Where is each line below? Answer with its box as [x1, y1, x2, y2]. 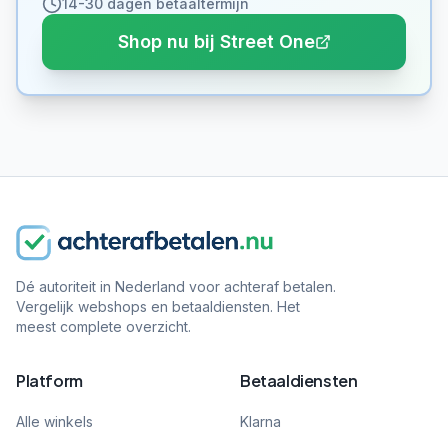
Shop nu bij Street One [117, 31, 315, 52]
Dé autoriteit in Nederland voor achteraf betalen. [16, 278, 336, 295]
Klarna [240, 413, 281, 430]
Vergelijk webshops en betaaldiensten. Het [16, 298, 300, 315]
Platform [16, 370, 83, 391]
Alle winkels [16, 413, 93, 430]
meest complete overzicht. [16, 318, 191, 335]
